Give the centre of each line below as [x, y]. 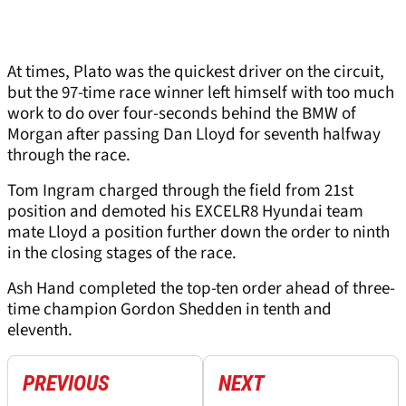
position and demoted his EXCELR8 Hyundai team [185, 212]
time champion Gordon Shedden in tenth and [169, 310]
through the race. [69, 156]
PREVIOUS [66, 384]
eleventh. [42, 331]
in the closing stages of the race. [124, 254]
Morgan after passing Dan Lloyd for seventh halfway [194, 135]
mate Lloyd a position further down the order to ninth [198, 233]
